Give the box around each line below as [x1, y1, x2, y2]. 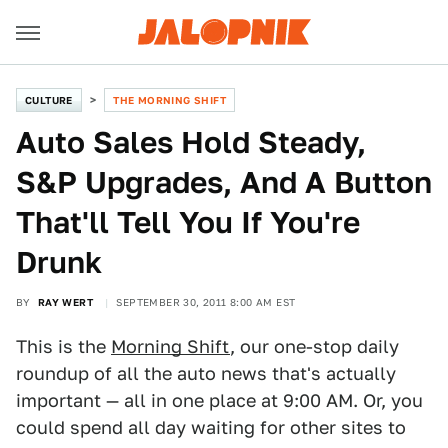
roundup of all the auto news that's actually [16, 363, 396, 384]
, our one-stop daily [230, 336, 399, 357]
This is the [16, 336, 111, 357]
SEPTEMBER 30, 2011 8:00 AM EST [116, 296, 296, 308]
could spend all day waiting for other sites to [16, 417, 406, 438]
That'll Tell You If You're [16, 204, 360, 240]
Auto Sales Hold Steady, [16, 124, 366, 160]
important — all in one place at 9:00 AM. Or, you [16, 390, 423, 411]
